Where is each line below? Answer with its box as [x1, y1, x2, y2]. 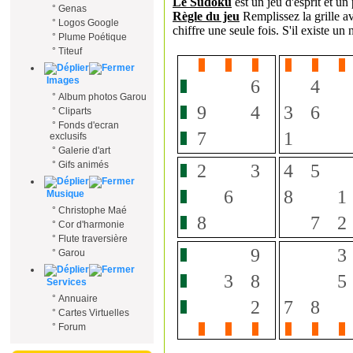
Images [44, 75, 80, 86]
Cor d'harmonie [58, 219, 124, 230]
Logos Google [58, 17, 119, 28]
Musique [44, 188, 84, 199]
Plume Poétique [58, 32, 127, 43]
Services [44, 277, 87, 288]
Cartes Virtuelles [58, 307, 129, 318]
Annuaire [58, 293, 98, 304]
